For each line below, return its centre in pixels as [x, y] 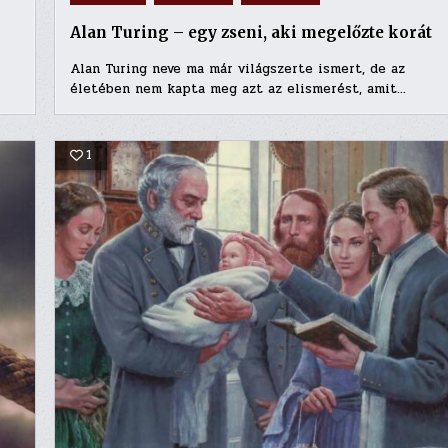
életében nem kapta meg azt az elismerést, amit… [237, 89]
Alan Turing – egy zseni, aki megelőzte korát [250, 33]
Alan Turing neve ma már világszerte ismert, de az [237, 69]
